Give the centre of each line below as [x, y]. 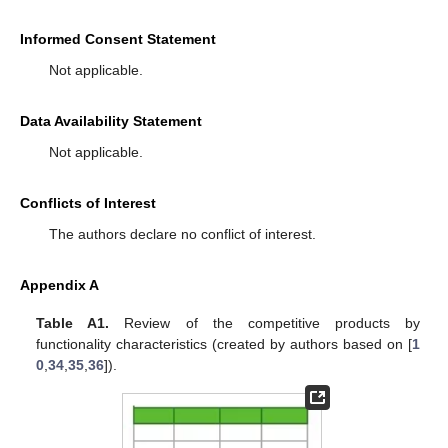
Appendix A [59, 285]
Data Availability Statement [111, 121]
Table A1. [73, 323]
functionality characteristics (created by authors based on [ [224, 344]
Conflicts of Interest [88, 203]
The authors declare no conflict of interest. [182, 234]
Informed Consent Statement [118, 39]
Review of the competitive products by [264, 323]
